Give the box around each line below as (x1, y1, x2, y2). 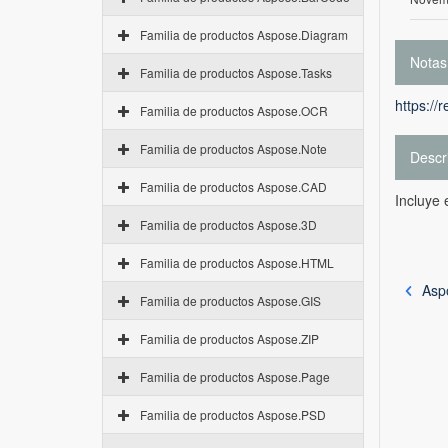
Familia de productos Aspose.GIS (140, 292, 321, 309)
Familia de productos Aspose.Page (140, 368, 330, 385)
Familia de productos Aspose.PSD (140, 406, 326, 423)
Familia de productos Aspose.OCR (140, 102, 328, 119)
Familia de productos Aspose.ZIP (140, 330, 319, 347)
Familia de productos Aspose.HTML (140, 254, 334, 271)
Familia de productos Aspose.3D (140, 216, 317, 233)
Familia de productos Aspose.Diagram (140, 26, 348, 43)
